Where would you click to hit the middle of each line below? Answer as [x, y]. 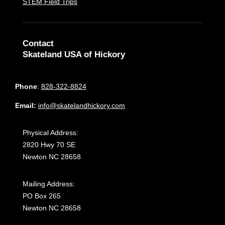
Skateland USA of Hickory [74, 55]
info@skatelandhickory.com [81, 106]
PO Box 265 [41, 196]
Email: [26, 106]
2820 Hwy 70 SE [49, 145]
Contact [38, 44]
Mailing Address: [48, 184]
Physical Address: [50, 133]
